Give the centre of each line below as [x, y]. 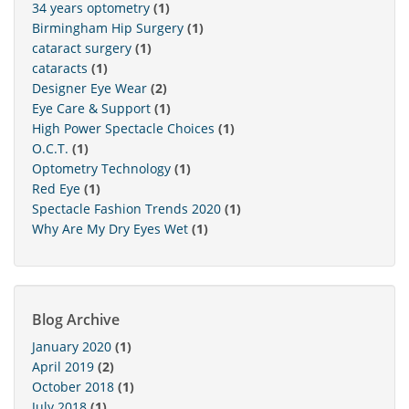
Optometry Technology [101, 169]
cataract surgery [82, 48]
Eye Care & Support [91, 109]
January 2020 [72, 347]
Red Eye [56, 189]
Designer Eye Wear [89, 89]
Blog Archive [76, 320]
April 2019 [63, 367]
